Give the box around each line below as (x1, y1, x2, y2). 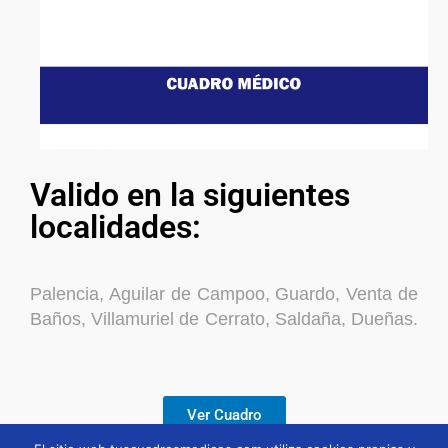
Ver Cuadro (186, 405, 262, 424)
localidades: (30, 208, 201, 247)
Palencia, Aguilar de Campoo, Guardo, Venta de (30, 283, 418, 304)
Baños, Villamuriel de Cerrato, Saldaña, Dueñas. (30, 308, 418, 329)
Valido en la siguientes (30, 176, 350, 215)
